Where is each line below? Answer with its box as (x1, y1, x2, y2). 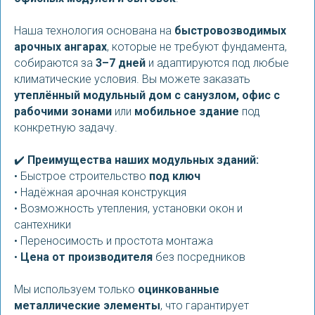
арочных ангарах (14, 40, 107, 53)
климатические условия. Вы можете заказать (14, 72, 250, 86)
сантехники (14, 218, 71, 231)
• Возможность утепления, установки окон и (14, 202, 243, 215)
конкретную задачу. (14, 121, 117, 134)
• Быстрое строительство (14, 169, 149, 183)
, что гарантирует (160, 299, 249, 312)
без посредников (153, 250, 245, 264)
